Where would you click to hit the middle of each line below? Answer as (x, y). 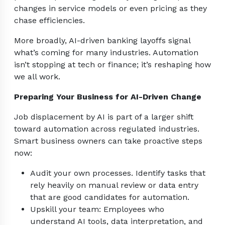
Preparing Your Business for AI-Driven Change (108, 97)
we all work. (37, 77)
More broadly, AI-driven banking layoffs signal (102, 41)
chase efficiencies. (49, 21)
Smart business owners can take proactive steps (108, 141)
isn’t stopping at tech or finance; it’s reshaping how (113, 65)
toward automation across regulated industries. (107, 129)
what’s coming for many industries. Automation (106, 53)
